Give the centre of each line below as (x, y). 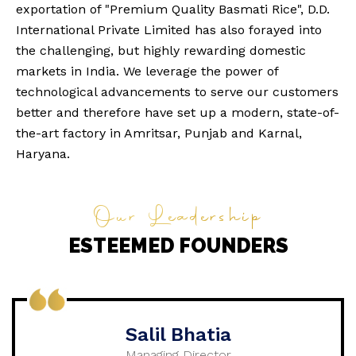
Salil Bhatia (178, 335)
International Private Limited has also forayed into (169, 29)
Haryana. (43, 153)
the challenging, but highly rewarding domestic (161, 50)
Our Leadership (178, 218)
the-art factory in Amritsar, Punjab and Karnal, (159, 133)
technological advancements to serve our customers (177, 91)
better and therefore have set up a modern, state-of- (178, 112)
